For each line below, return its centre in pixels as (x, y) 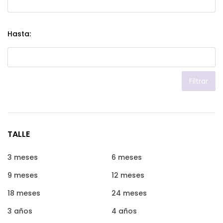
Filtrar (199, 81)
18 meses (24, 193)
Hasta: (19, 34)
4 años (124, 211)
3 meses (23, 157)
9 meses (23, 175)
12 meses (128, 175)
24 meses (129, 193)
